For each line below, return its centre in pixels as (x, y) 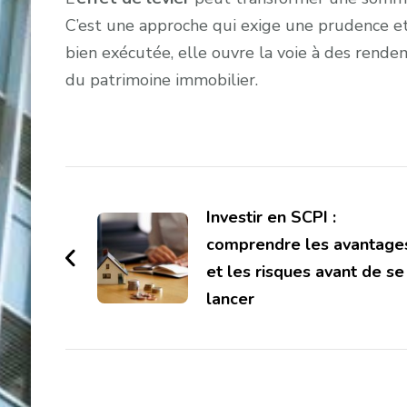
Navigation (146, 184)
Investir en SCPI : (271, 217)
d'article (126, 223)
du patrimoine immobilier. (161, 79)
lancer (230, 298)
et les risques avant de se (305, 271)
